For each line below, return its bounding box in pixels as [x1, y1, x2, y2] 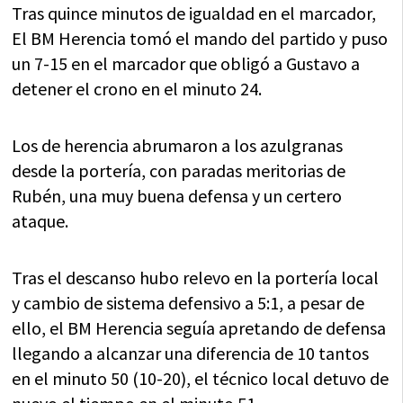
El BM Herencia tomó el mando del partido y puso [12, 27, 389, 50]
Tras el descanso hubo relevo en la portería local [12, 266, 380, 290]
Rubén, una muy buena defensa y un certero [12, 184, 343, 208]
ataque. [12, 210, 69, 233]
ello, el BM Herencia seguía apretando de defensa [12, 317, 387, 340]
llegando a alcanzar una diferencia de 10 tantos [12, 342, 370, 365]
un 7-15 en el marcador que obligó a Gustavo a [12, 52, 361, 76]
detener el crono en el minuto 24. [12, 77, 263, 101]
